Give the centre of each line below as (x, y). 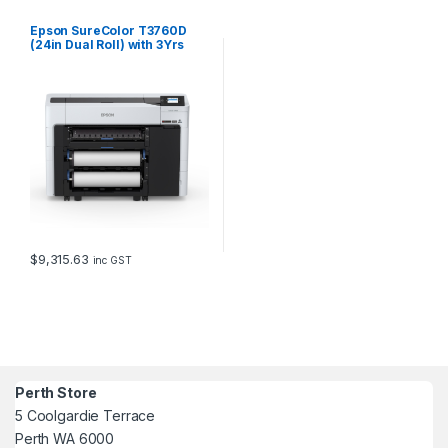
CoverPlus (61, 59)
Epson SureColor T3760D (108, 31)
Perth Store (56, 392)
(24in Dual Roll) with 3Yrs (107, 45)
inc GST (112, 260)
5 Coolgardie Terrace (85, 415)
